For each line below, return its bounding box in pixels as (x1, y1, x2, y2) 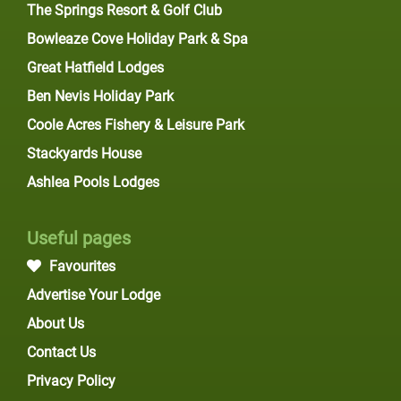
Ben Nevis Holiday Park (27, 88, 174, 106)
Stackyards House (27, 145, 141, 163)
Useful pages (27, 227, 131, 250)
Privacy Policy (27, 372, 115, 390)
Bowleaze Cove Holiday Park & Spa (27, 30, 248, 48)
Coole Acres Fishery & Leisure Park (27, 116, 244, 134)
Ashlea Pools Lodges (27, 174, 159, 192)
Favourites (46, 258, 115, 276)
